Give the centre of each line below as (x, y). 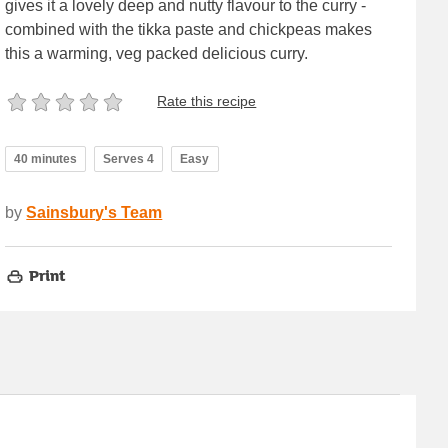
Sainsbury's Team (94, 212)
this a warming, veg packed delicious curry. (157, 53)
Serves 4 (129, 158)
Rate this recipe (207, 101)
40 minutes (46, 158)
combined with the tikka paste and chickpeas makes (189, 29)
